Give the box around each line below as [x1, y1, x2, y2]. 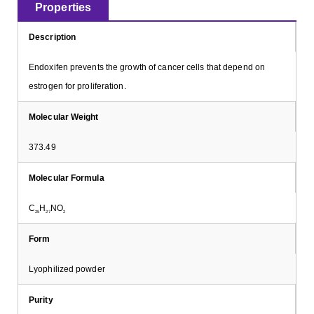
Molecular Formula [29, 172, 104, 182]
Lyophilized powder [29, 264, 105, 273]
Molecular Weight [29, 111, 99, 121]
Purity [29, 294, 53, 304]
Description [29, 32, 76, 41]
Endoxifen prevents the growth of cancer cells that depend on [29, 62, 266, 71]
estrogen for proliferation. [29, 81, 126, 90]
